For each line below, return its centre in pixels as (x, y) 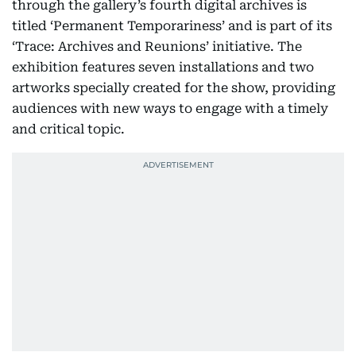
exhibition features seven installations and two (163, 67)
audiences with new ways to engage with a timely (170, 108)
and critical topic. (68, 129)
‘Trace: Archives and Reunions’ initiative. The (157, 46)
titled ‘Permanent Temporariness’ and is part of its (172, 26)
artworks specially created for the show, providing (174, 88)
